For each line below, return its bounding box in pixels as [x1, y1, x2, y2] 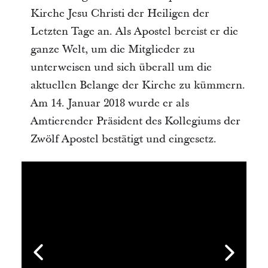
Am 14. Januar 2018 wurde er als [30, 96, 189, 111]
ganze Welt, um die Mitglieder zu [30, 42, 195, 57]
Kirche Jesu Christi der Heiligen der [30, 6, 209, 21]
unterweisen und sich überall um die [30, 60, 212, 75]
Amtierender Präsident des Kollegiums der [30, 114, 240, 129]
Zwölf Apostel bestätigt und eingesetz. [30, 132, 217, 147]
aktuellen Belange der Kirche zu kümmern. [30, 78, 245, 93]
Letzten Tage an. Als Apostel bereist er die [30, 24, 238, 39]
